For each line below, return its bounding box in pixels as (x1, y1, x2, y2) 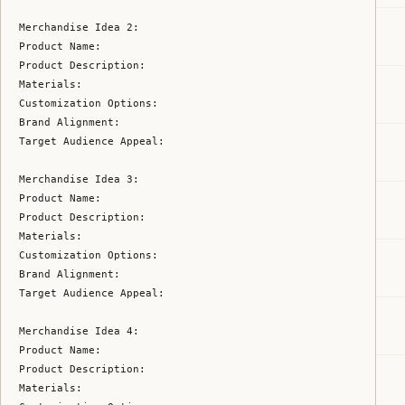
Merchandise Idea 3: (19, 172, 139, 185)
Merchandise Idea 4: (19, 324, 139, 337)
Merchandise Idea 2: (19, 20, 139, 33)
